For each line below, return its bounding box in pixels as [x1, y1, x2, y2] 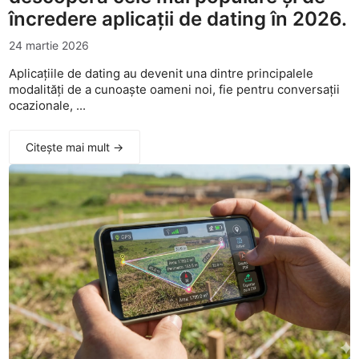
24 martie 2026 [9, 38, 90, 52]
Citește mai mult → [26, 140, 124, 154]
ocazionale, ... [9, 98, 87, 113]
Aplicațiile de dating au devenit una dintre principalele [9, 66, 314, 81]
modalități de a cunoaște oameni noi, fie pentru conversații [9, 82, 341, 97]
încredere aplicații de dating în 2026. [9, 7, 348, 30]
